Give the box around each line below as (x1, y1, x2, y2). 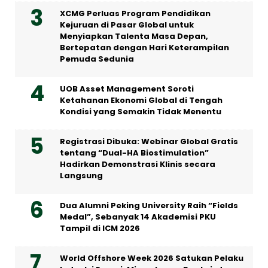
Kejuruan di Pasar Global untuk (60, 19, 194, 31)
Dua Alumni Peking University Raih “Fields (60, 199, 238, 211)
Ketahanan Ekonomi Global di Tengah (60, 94, 223, 106)
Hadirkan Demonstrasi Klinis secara (60, 158, 215, 170)
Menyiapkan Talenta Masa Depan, (60, 30, 208, 42)
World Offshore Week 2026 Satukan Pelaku (60, 252, 243, 264)
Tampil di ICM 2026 (60, 222, 140, 234)
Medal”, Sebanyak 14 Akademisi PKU (60, 211, 216, 223)
